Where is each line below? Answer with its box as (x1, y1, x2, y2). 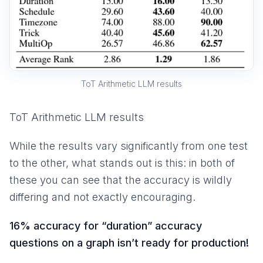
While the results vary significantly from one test (9, 139, 248, 152)
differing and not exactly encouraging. (9, 190, 195, 203)
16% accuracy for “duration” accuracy (9, 219, 202, 232)
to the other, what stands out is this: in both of (9, 156, 235, 169)
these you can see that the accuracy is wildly (9, 173, 232, 186)
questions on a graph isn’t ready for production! (9, 236, 249, 249)
